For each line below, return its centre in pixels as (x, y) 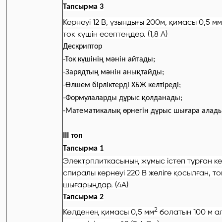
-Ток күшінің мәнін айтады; (109, 59)
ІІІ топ (73, 136)
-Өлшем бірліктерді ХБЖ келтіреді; (122, 85)
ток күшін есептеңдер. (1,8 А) (115, 34)
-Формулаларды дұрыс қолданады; (123, 98)
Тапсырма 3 (83, 7)
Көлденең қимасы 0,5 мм (109, 212)
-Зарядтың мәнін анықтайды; (113, 72)
